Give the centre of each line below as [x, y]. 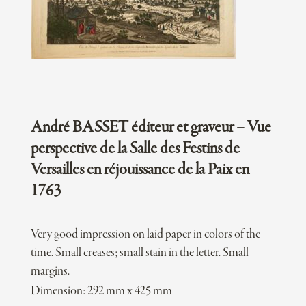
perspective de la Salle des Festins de [135, 149]
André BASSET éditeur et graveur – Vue [151, 128]
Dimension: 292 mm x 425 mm [101, 292]
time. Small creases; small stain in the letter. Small [139, 253]
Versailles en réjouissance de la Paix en [140, 170]
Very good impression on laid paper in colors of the [145, 235]
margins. [50, 272]
